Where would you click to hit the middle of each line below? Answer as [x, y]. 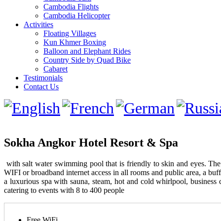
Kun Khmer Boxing [75, 42]
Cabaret [55, 69]
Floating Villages [70, 33]
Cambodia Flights [71, 7]
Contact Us [41, 87]
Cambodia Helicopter [77, 16]
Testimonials [43, 78]
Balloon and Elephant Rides [87, 51]
